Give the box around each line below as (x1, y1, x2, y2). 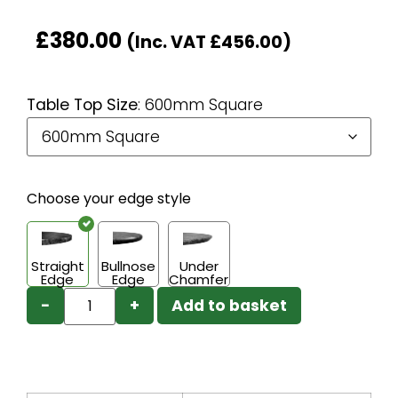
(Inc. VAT (126, 30, 210, 55)
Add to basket (171, 294, 288, 316)
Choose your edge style (27, 187, 191, 209)
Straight (30, 256, 84, 275)
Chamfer (169, 269, 229, 289)
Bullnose (100, 256, 155, 275)
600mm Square (145, 94, 263, 116)
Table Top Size (27, 94, 138, 116)
